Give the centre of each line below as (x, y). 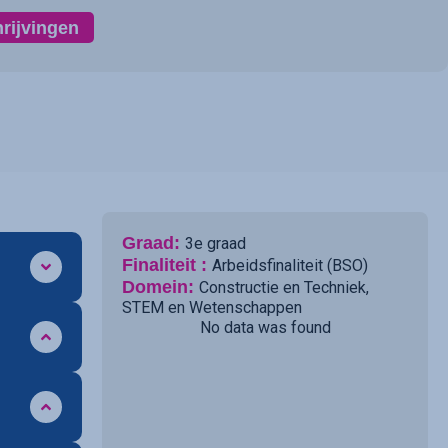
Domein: (160, 287)
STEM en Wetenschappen (212, 308)
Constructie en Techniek (282, 288)
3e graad (215, 244)
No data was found (265, 328)
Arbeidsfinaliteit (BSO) (290, 266)
